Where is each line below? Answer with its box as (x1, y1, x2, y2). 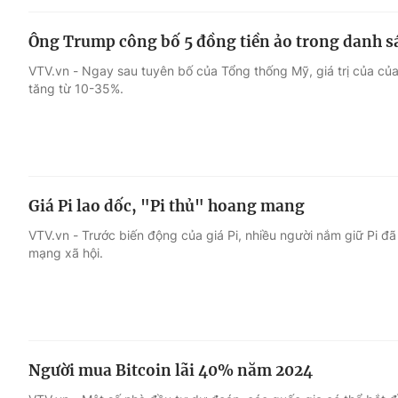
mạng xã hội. (28, 244, 103, 260)
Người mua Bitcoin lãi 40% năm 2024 (28, 360, 313, 380)
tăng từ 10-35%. (28, 81, 123, 96)
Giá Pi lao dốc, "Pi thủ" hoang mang (28, 195, 305, 216)
